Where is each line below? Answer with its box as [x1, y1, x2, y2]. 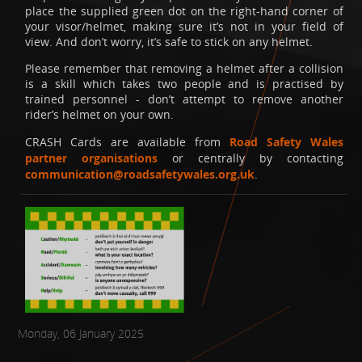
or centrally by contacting [158, 149, 343, 166]
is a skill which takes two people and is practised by [25, 76, 343, 92]
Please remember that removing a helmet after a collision [25, 61, 343, 77]
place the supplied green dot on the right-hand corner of [25, 2, 343, 19]
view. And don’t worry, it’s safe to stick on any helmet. [25, 33, 314, 49]
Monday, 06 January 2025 [18, 325, 145, 341]
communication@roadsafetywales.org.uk [25, 166, 255, 183]
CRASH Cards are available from [25, 133, 229, 149]
